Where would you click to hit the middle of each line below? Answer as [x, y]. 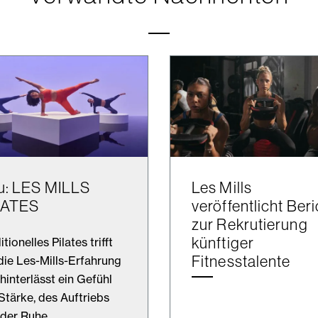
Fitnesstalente [241, 261]
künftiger [223, 242]
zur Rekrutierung [250, 224]
